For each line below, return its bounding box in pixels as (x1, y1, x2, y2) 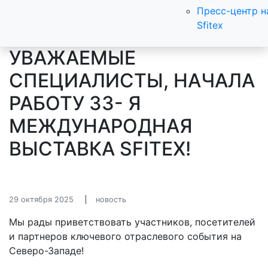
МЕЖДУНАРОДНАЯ (9, 114, 193, 138)
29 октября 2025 (9, 195, 74, 204)
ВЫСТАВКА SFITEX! (9, 137, 191, 160)
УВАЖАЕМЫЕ (9, 46, 136, 69)
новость (96, 195, 126, 204)
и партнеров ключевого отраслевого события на (9, 230, 242, 242)
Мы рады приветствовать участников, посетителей (9, 216, 255, 228)
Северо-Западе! (9, 245, 84, 257)
